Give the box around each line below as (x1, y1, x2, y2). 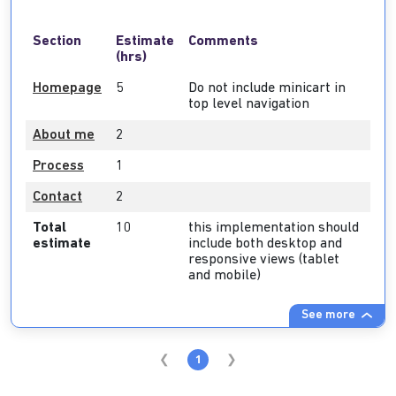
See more (301, 308, 358, 322)
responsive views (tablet (188, 253, 339, 267)
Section (33, 34, 81, 49)
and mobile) (188, 269, 261, 283)
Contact (33, 190, 82, 204)
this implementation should (188, 221, 359, 235)
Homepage (33, 81, 102, 95)
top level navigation (188, 97, 309, 111)
